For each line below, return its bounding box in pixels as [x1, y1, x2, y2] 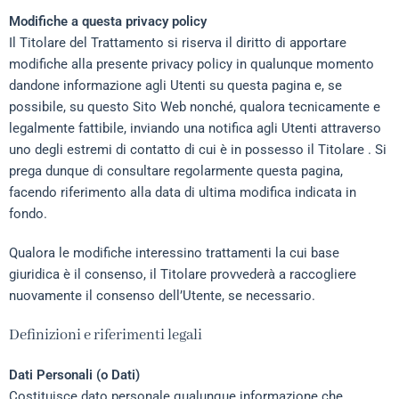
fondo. [9, 206, 47, 222]
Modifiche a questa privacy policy [9, 13, 207, 29]
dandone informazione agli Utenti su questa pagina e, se [9, 77, 342, 94]
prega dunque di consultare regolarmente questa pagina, [9, 163, 343, 179]
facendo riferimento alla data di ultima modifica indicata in [9, 184, 356, 200]
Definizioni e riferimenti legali [9, 326, 202, 345]
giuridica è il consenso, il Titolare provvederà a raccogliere [9, 266, 356, 282]
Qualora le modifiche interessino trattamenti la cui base [9, 245, 339, 261]
